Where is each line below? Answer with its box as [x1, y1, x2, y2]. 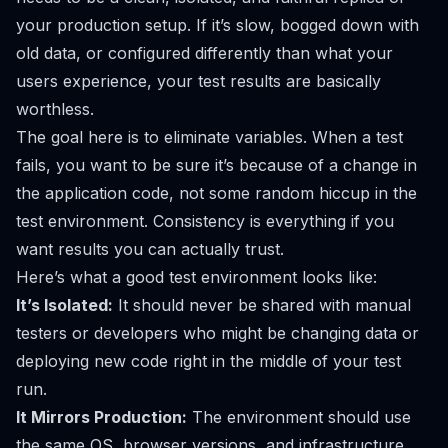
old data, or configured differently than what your [16, 42, 393, 63]
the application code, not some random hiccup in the [16, 182, 417, 203]
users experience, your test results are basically [16, 70, 381, 91]
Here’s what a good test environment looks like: [16, 266, 377, 287]
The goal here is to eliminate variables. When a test [16, 126, 403, 147]
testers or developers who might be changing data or [16, 322, 419, 343]
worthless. [16, 98, 94, 119]
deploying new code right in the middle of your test [16, 350, 401, 371]
